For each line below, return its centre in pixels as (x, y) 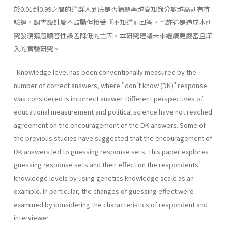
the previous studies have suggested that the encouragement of (113, 138)
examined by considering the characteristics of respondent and (111, 204)
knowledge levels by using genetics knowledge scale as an (104, 178)
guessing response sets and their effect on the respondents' (107, 164)
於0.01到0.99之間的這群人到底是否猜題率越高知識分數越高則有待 (112, 9)
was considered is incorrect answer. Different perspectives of (108, 98)
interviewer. (33, 217)
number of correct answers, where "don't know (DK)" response (110, 85)
